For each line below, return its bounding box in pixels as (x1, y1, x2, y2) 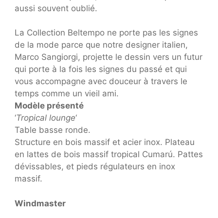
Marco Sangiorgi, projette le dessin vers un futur (15, 52, 202, 62)
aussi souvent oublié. (15, 3, 97, 13)
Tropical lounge (16, 113, 75, 123)
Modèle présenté (15, 101, 84, 110)
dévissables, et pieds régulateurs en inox (15, 162, 175, 171)
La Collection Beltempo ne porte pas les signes (15, 28, 198, 37)
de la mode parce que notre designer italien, (15, 40, 188, 50)
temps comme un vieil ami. (15, 89, 119, 98)
